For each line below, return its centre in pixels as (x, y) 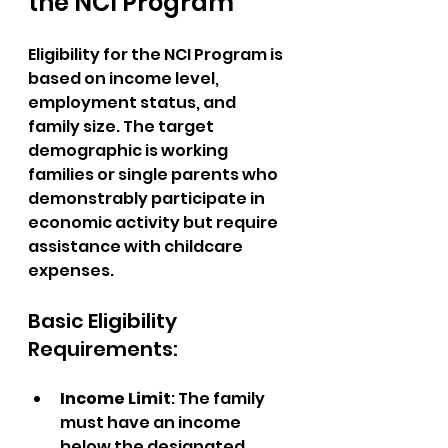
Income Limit (115, 398)
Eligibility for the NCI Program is (157, 54)
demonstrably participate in (148, 198)
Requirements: (103, 349)
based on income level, (125, 78)
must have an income (152, 422)
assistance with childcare (137, 246)
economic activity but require (154, 222)
